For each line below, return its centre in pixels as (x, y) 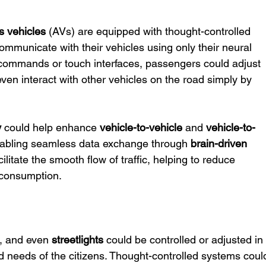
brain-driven (221, 143)
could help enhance (51, 127)
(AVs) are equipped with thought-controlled (150, 31)
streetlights (78, 240)
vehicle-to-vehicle (141, 127)
